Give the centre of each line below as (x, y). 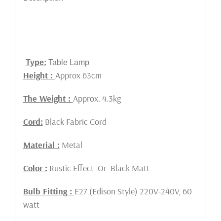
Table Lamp (68, 63)
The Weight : (48, 99)
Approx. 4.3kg (97, 99)
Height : (39, 75)
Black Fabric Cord (74, 122)
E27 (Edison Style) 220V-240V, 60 (133, 191)
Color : (35, 168)
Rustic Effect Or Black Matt (98, 168)
